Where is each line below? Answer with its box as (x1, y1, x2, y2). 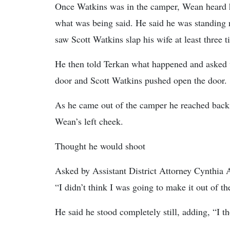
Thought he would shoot (55, 140, 145, 152)
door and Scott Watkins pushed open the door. (55, 74, 227, 86)
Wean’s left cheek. (55, 115, 123, 127)
